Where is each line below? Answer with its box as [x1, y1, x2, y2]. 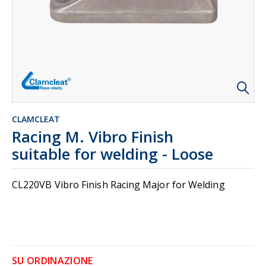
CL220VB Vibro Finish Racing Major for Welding [12, 178, 225, 191]
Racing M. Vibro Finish [12, 126, 173, 147]
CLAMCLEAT [12, 113, 60, 125]
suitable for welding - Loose [12, 143, 213, 164]
